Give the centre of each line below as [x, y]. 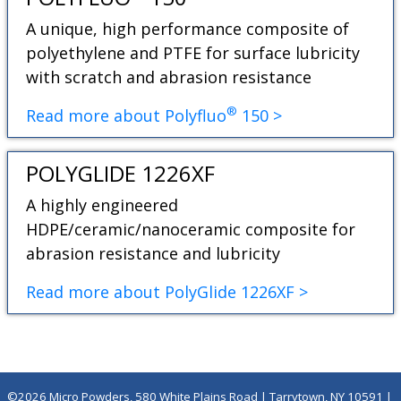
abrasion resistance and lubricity [154, 253]
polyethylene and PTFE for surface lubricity [193, 53]
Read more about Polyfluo [127, 115]
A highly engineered [102, 205]
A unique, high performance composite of [188, 29]
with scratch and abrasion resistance [169, 77]
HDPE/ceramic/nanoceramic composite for [191, 229]
